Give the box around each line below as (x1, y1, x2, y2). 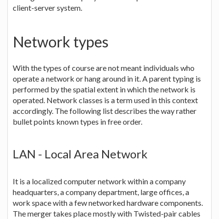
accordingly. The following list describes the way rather (13, 106, 197, 115)
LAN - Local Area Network (13, 146, 148, 161)
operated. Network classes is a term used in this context (13, 95, 198, 105)
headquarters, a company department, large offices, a (13, 187, 189, 197)
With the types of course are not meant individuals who (13, 63, 195, 72)
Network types (13, 32, 109, 50)
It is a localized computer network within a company (13, 176, 186, 186)
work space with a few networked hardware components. (13, 197, 203, 207)
